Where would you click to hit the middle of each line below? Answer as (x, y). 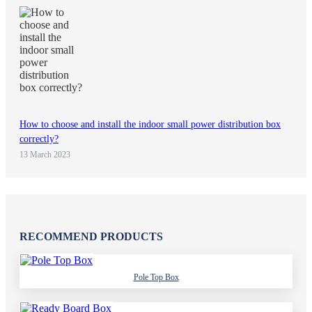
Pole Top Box (156, 277)
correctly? (39, 139)
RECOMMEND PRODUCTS (91, 236)
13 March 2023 (45, 154)
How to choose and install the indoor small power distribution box (150, 124)
